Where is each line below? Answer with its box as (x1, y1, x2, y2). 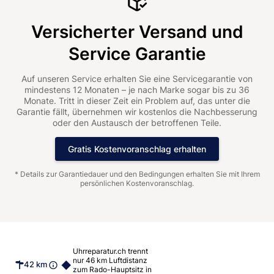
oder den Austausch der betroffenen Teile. (53, 117, 221, 128)
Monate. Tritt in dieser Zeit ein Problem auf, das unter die (24, 95, 250, 106)
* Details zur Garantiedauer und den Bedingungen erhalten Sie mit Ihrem (14, 169, 260, 179)
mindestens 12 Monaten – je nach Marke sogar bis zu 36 (24, 84, 250, 95)
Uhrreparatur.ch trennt (72, 246, 148, 256)
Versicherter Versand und (31, 21, 243, 43)
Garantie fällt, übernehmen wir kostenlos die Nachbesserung (17, 106, 257, 117)
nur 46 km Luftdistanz (72, 256, 147, 265)
